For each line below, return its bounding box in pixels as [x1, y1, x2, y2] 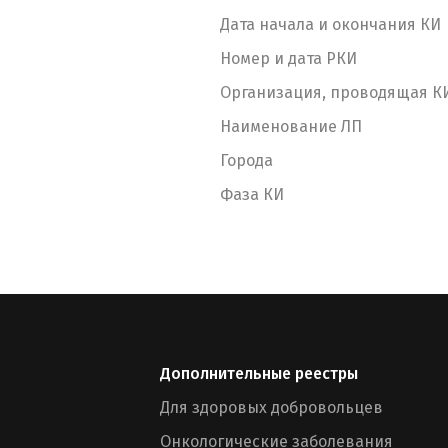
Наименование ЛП [220, 117, 362, 136]
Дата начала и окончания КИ [220, 15, 441, 34]
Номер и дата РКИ [220, 49, 357, 68]
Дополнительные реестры [160, 364, 358, 383]
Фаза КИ [220, 185, 284, 204]
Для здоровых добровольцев [160, 398, 383, 417]
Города [220, 151, 273, 170]
